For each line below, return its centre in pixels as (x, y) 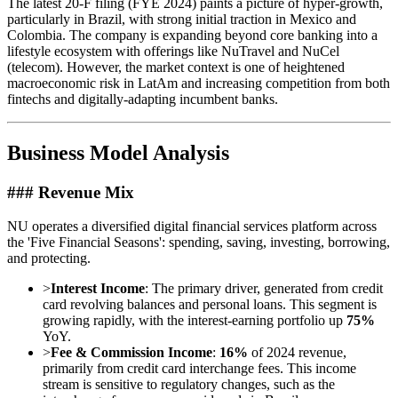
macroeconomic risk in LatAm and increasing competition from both (199, 83)
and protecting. (49, 259)
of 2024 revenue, (297, 353)
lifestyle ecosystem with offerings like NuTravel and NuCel (173, 51)
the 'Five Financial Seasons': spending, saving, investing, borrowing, (199, 243)
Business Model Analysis (118, 152)
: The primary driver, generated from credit (264, 289)
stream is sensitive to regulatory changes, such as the (189, 385)
